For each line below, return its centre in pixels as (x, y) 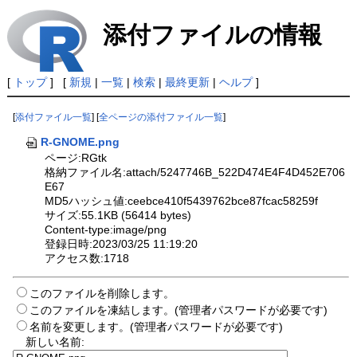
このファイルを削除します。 (102, 293)
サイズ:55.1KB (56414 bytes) (118, 215)
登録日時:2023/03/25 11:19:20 (122, 243)
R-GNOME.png (80, 141)
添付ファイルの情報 (212, 35)
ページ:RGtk (76, 157)
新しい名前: (55, 341)
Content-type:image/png (106, 229)
